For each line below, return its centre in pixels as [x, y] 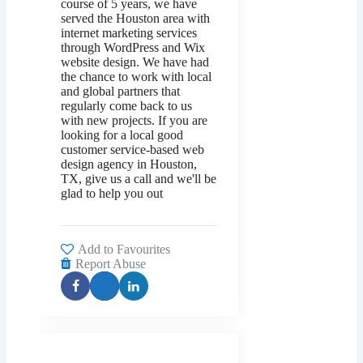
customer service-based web [132, 150]
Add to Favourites [124, 250]
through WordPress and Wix [133, 48]
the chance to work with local [136, 77]
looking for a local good [122, 135]
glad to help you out [112, 194]
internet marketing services [129, 33]
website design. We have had [135, 62]
